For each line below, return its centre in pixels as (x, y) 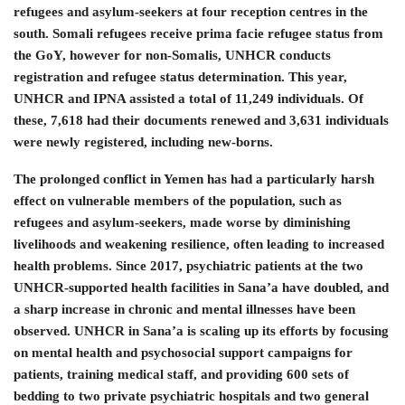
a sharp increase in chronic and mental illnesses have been (184, 309)
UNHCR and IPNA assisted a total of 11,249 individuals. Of (188, 99)
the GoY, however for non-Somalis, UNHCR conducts (172, 55)
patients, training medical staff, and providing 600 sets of (181, 374)
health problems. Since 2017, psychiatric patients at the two (188, 266)
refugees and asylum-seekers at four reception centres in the (191, 12)
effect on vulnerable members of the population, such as (178, 201)
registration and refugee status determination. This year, (180, 77)
